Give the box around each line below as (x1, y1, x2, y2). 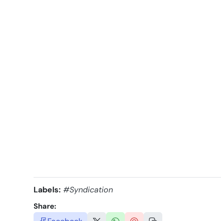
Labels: (33, 184, 61, 195)
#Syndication (63, 184, 113, 195)
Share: (33, 201, 56, 211)
